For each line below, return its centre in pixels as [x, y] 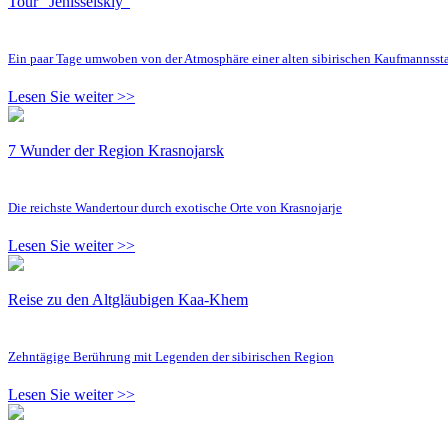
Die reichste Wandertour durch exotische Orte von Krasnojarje [175, 207]
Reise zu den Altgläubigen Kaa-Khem [128, 299]
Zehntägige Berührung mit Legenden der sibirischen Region [171, 356]
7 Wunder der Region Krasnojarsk [116, 150]
